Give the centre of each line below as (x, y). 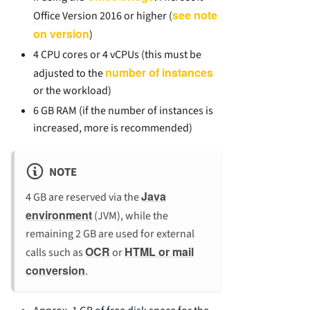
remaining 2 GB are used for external (110, 234)
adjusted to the (69, 74)
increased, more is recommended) (113, 128)
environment (59, 215)
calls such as (55, 252)
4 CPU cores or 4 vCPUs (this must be (117, 55)
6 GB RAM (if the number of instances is (123, 111)
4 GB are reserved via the (83, 197)
